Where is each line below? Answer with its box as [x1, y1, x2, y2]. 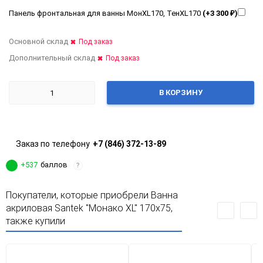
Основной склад [9, 37, 68, 46]
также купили [6, 215, 65, 227]
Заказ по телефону [16, 139, 90, 149]
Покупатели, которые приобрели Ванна [6, 190, 178, 201]
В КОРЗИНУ [159, 88, 203, 97]
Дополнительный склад [9, 53, 95, 62]
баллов [41, 160, 68, 169]
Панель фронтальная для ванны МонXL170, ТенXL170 [9, 9, 203, 18]
